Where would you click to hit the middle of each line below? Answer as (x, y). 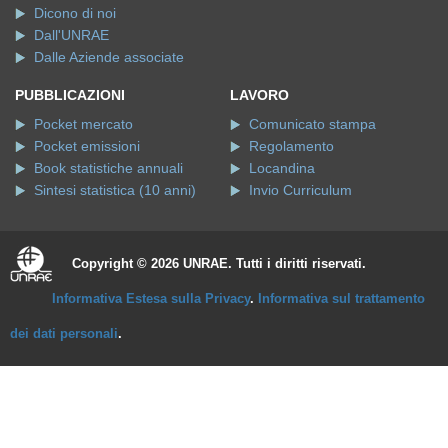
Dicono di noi (75, 12)
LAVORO (259, 94)
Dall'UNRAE (71, 34)
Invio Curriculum (300, 189)
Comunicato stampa (312, 123)
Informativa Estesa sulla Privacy (151, 298)
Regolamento (291, 145)
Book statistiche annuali (108, 167)
